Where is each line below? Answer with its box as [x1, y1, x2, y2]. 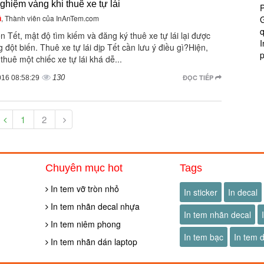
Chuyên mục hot [45, 162, 123, 174]
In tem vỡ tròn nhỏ [48, 183, 120, 194]
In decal [227, 186, 258, 198]
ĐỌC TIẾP [182, 73, 215, 82]
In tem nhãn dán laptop [48, 236, 138, 247]
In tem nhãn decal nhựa [48, 200, 140, 212]
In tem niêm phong [48, 218, 121, 230]
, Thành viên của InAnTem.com [1, 13, 99, 23]
